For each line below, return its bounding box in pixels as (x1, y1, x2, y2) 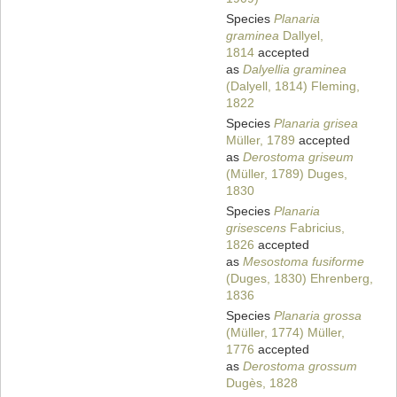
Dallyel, (279, 28, 323, 43)
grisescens (226, 221, 286, 236)
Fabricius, (286, 221, 345, 236)
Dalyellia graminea (243, 62, 346, 77)
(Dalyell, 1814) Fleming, (226, 79, 360, 94)
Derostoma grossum (243, 359, 357, 374)
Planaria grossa (274, 308, 362, 323)
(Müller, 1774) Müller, (226, 325, 345, 340)
